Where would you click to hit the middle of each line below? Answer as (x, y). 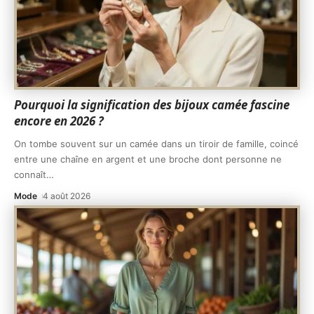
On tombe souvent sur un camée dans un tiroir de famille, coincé (156, 143)
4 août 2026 (67, 196)
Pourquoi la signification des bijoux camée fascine (152, 104)
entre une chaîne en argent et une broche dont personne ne (148, 159)
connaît (30, 174)
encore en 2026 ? (59, 121)
